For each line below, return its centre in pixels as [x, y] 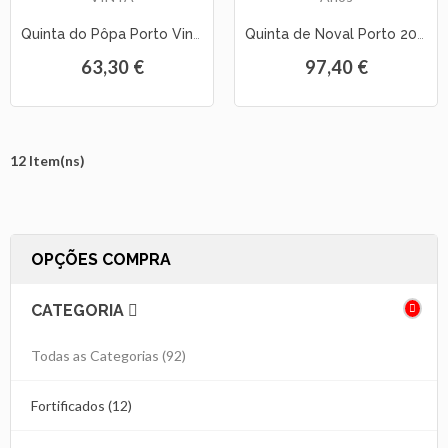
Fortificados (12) [81, 405]
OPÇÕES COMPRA [101, 259]
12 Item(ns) [47, 160]
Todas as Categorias [95, 355]
